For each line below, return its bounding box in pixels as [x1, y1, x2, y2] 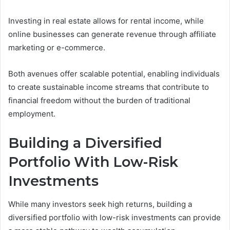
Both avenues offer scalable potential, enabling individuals [8, 69, 220, 79]
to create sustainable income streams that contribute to [8, 82, 209, 92]
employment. [8, 109, 55, 119]
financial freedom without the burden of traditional [8, 95, 190, 106]
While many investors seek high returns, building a [8, 199, 192, 209]
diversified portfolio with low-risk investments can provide [8, 212, 221, 222]
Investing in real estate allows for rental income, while [8, 16, 204, 26]
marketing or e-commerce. [8, 43, 105, 53]
